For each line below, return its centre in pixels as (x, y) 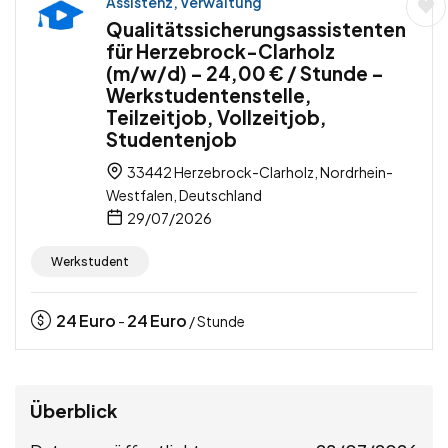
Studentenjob (171, 139)
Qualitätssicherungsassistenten (256, 29)
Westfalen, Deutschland (184, 195)
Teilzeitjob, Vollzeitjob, (216, 117)
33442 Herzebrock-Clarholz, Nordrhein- (259, 172)
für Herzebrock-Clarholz (220, 51)
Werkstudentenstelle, (209, 95)
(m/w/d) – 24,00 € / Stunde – (245, 73)
